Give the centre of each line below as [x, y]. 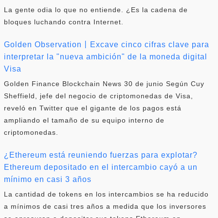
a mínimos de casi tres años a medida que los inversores [105, 206]
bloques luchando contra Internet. [64, 22]
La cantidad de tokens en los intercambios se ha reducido [106, 194]
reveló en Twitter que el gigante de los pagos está [93, 108]
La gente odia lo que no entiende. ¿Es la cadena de [96, 9]
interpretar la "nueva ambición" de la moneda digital [106, 56]
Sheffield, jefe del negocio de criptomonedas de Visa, [99, 96]
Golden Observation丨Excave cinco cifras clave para [107, 44]
